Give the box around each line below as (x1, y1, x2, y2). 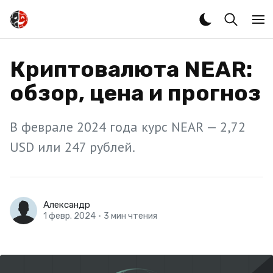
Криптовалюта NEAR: (10, 56, 252, 82)
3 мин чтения (104, 211, 158, 221)
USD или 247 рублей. (10, 138, 135, 155)
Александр (43, 199, 90, 210)
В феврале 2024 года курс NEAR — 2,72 (10, 118, 246, 135)
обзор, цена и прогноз (10, 80, 261, 106)
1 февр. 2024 (43, 211, 96, 221)
